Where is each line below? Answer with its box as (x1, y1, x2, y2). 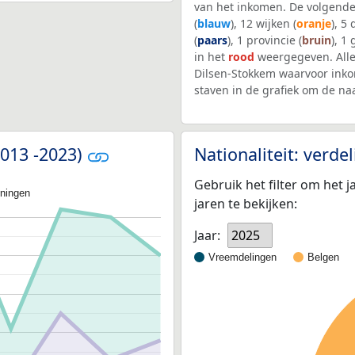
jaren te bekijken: (194, 194, 297, 212)
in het (194, 49, 228, 65)
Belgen (307, 250, 339, 263)
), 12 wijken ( (231, 16, 296, 32)
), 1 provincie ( (227, 32, 302, 48)
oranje (296, 16, 331, 32)
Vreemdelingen (208, 250, 277, 263)
